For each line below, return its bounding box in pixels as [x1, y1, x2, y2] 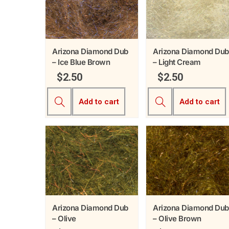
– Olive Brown [153, 214, 201, 224]
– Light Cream [153, 57, 201, 67]
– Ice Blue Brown [52, 57, 110, 67]
